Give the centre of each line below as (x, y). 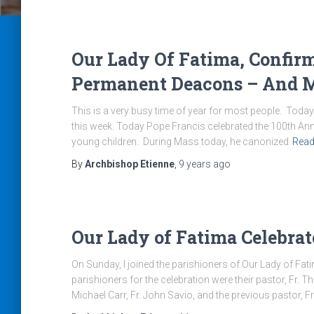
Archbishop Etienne (130, 164)
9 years (195, 164)
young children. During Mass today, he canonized (180, 142)
